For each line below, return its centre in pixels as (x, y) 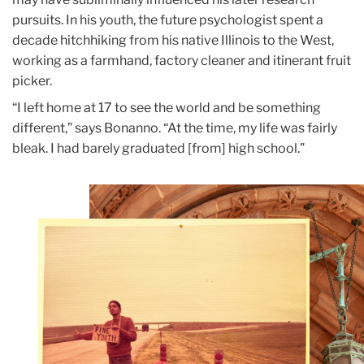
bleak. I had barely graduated (99, 149)
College (111, 214)
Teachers (115, 194)
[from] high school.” (246, 149)
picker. (32, 81)
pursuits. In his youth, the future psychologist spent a (168, 20)
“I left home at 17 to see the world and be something (167, 108)
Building (113, 235)
